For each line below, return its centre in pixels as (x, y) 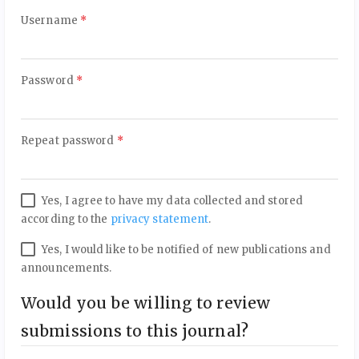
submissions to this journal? (135, 331)
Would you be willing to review (145, 303)
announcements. (67, 268)
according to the (66, 219)
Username (50, 20)
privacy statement (159, 219)
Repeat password (69, 140)
